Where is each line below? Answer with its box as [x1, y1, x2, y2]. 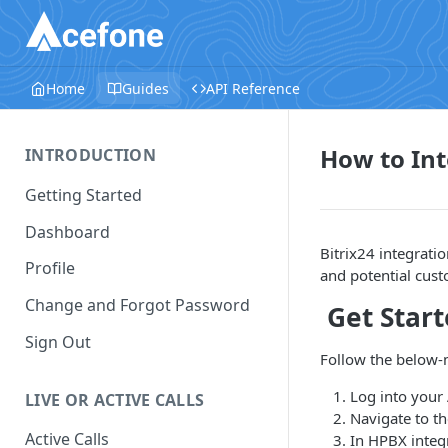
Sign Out [25, 330, 91, 353]
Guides [122, 78, 169, 98]
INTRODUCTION [25, 144, 156, 166]
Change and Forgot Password [25, 294, 250, 317]
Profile [25, 257, 75, 280]
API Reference [206, 78, 300, 98]
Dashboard [25, 220, 110, 243]
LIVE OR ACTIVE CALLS [25, 388, 205, 411]
